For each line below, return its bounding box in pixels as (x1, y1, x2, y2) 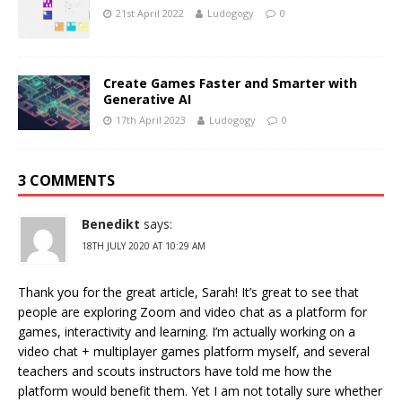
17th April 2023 (116, 113, 186, 127)
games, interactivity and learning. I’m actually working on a (18, 322, 355, 340)
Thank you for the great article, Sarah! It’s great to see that (18, 283, 359, 301)
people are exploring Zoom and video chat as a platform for (18, 302, 367, 320)
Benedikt (82, 214, 140, 232)
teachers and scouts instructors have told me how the (18, 362, 332, 380)
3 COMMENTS (18, 170, 118, 190)
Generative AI (103, 91, 195, 109)
